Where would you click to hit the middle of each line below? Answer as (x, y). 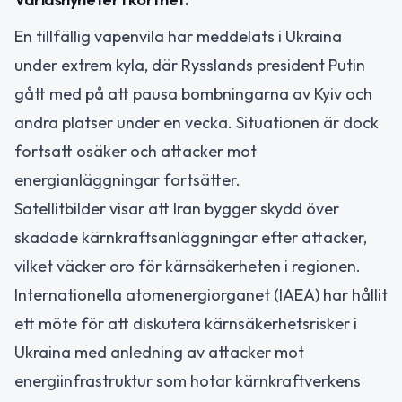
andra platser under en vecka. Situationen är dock (197, 122)
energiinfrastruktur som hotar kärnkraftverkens (188, 380)
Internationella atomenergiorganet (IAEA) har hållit (201, 294)
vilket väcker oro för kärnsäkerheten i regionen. (188, 266)
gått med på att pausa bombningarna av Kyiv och (193, 93)
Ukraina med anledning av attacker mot (159, 352)
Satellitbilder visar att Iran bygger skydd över (177, 208)
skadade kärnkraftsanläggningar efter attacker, (191, 237)
